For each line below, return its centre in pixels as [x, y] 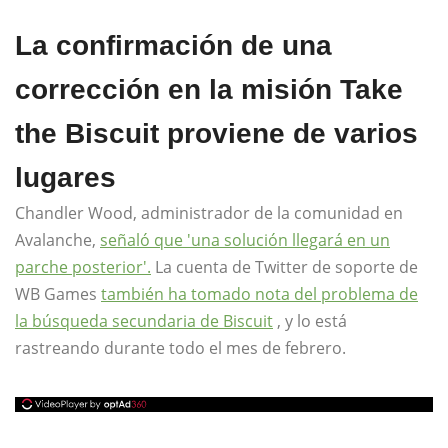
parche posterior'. [83, 267]
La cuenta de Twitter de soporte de [284, 267]
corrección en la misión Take [209, 90]
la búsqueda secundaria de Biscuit [144, 321]
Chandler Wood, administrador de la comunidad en [209, 213]
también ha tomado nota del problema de [259, 294]
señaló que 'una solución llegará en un [245, 240]
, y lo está [310, 321]
